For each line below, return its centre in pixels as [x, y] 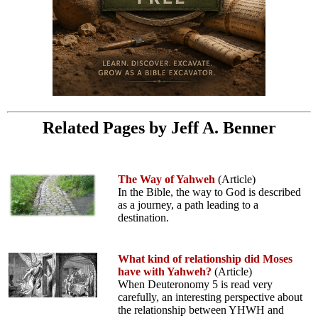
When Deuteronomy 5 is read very [195, 285]
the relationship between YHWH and [201, 310]
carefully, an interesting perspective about [210, 297]
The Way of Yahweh [166, 180]
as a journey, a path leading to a [188, 205]
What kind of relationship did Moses [205, 259]
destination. [143, 218]
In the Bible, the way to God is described [209, 192]
